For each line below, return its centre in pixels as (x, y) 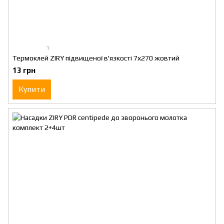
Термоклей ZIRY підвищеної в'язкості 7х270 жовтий (96, 58)
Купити (32, 89)
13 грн (24, 70)
